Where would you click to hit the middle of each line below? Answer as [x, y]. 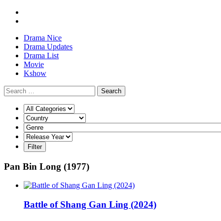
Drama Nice [43, 38]
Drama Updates [48, 47]
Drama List [41, 55]
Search [111, 91]
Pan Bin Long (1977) [47, 166]
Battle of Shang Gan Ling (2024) [90, 205]
